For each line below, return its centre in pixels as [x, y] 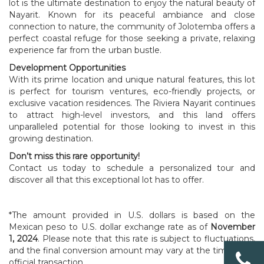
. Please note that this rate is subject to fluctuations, [146, 238]
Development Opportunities [67, 67]
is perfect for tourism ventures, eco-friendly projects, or [132, 91]
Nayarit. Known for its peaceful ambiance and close [132, 14]
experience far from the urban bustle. [85, 50]
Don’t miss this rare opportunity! [74, 156]
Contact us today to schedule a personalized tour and [132, 168]
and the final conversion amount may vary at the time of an [132, 250]
